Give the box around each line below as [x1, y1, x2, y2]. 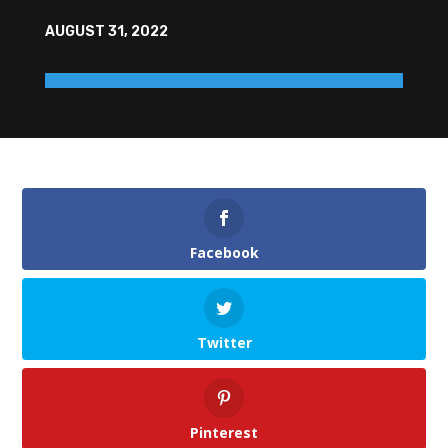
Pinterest [190, 423, 258, 443]
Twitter [196, 333, 252, 353]
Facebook [189, 242, 259, 262]
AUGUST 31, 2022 [44, 22, 168, 40]
